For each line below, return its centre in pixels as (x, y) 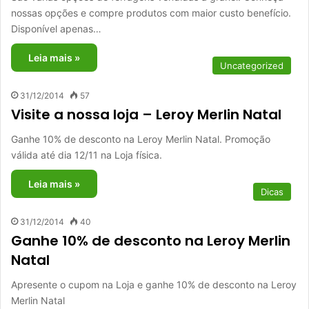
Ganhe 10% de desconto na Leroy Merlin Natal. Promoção (141, 139)
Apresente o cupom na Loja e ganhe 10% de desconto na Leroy (154, 285)
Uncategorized (252, 66)
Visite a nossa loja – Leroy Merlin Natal (146, 115)
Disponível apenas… (56, 29)
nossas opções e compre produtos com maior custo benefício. (151, 13)
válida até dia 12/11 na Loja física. (87, 155)
